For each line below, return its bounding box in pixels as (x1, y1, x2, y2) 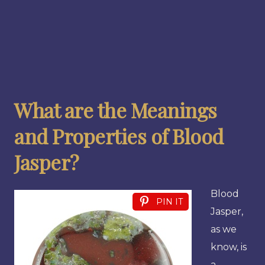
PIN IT (156, 196, 183, 207)
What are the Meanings (14, 96, 217, 124)
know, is (211, 241, 247, 253)
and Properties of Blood (14, 122, 224, 150)
